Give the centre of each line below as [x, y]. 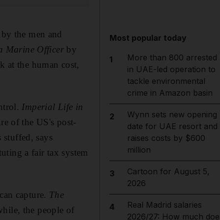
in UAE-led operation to [171, 69]
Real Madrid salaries [164, 205]
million [139, 150]
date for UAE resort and [172, 126]
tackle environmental [166, 81]
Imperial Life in [53, 107]
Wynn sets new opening [172, 114]
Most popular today [148, 38]
